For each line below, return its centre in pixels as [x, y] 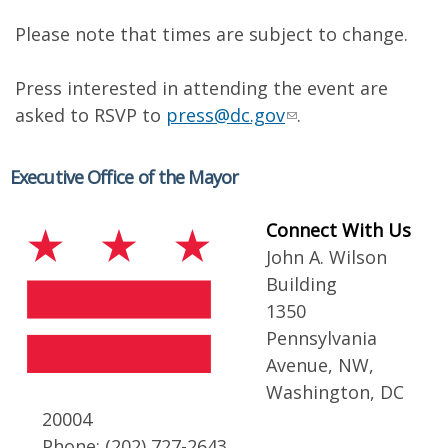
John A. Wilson [326, 257]
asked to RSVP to [90, 115]
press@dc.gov [225, 115]
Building [301, 284]
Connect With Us [338, 230]
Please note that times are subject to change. [211, 34]
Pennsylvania [321, 338]
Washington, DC [335, 392]
